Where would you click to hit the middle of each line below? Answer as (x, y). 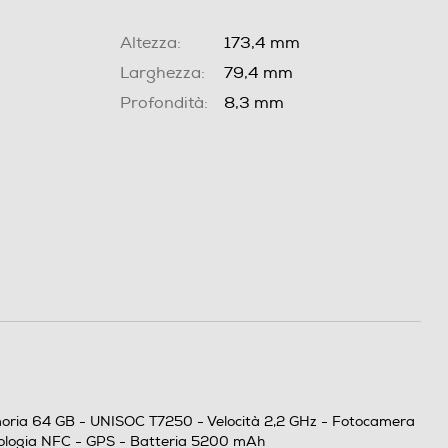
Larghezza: (162, 73)
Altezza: (150, 43)
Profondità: (163, 103)
